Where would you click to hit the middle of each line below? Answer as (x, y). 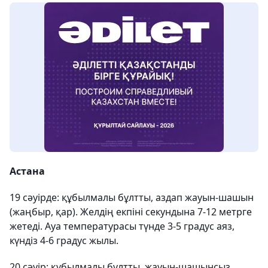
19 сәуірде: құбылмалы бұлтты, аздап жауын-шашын (132, 197)
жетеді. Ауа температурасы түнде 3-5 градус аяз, (122, 226)
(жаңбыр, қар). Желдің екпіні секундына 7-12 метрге (131, 212)
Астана (27, 171)
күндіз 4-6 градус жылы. (64, 240)
